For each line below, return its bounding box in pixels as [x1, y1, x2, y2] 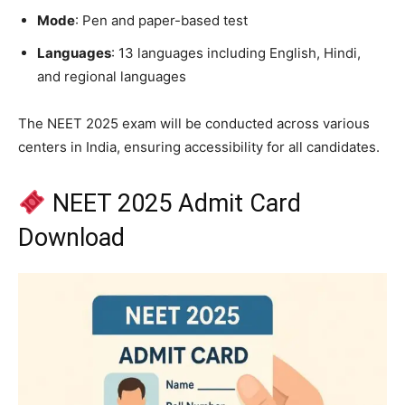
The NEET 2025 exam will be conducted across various [18, 114, 370, 132]
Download [18, 222, 125, 252]
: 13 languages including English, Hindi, [111, 43, 361, 61]
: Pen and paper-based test [75, 11, 248, 29]
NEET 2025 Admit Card [45, 188, 301, 218]
